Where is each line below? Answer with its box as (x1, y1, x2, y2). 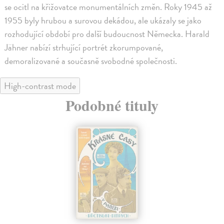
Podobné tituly (65, 93, 158, 116)
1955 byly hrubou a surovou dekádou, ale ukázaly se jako (4, 13, 202, 27)
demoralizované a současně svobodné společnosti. (4, 53, 177, 67)
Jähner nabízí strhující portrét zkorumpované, (4, 40, 163, 54)
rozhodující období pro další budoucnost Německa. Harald (4, 26, 210, 40)
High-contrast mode (4, 78, 76, 92)
